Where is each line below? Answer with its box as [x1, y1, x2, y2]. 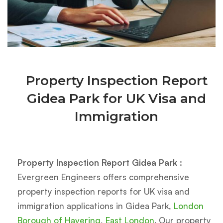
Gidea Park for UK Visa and [27, 91, 206, 107]
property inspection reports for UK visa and [17, 186, 190, 197]
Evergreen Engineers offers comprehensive [17, 172, 189, 183]
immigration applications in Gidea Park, [17, 201, 174, 212]
